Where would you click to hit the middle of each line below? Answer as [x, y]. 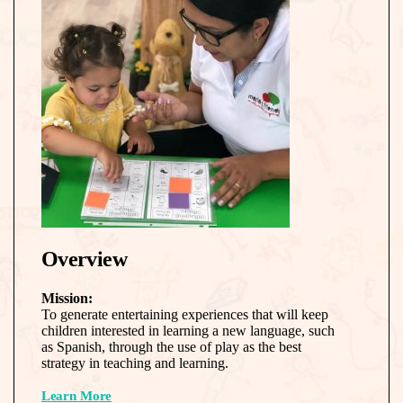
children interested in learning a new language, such [188, 330]
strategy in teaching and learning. [134, 363]
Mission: [67, 298]
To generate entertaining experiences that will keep [184, 314]
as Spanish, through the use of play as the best [171, 346]
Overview [84, 259]
